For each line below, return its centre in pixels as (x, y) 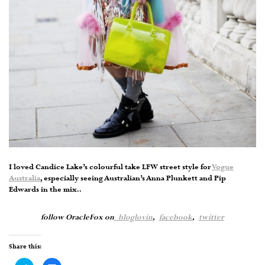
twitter (211, 218)
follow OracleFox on (77, 218)
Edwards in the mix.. (45, 190)
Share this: (25, 247)
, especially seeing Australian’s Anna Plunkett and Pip (133, 179)
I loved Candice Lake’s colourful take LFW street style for (110, 167)
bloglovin (133, 218)
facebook (176, 218)
